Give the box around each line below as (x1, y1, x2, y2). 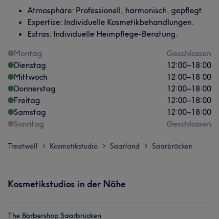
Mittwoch (14, 72, 47, 82)
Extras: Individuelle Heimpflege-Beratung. (27, 29, 178, 39)
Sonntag (14, 119, 44, 129)
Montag (14, 48, 42, 58)
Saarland (110, 142, 140, 151)
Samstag (14, 107, 46, 117)
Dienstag (14, 60, 46, 70)
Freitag (14, 95, 40, 105)
